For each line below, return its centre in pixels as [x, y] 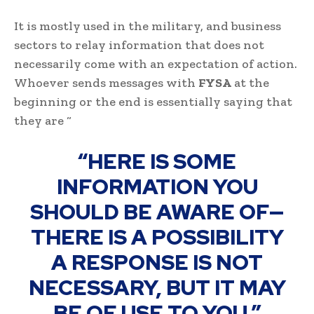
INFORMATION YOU [157, 186]
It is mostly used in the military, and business [148, 26]
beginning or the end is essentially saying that [153, 101]
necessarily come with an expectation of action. [156, 63]
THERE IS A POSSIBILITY [157, 237]
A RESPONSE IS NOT [157, 262]
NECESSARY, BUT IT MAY [157, 287]
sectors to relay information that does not [139, 45]
